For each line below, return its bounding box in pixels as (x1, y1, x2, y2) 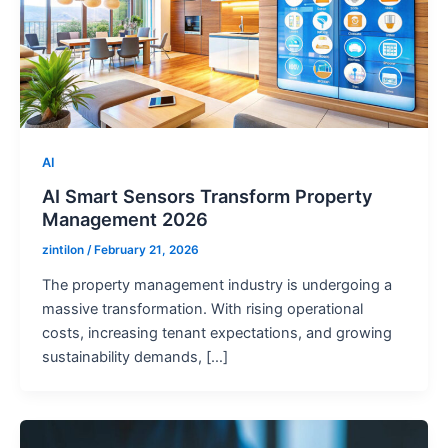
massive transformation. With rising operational (41, 300, 363, 319)
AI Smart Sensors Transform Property (41, 185, 373, 208)
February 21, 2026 (93, 243, 199, 258)
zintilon (41, 243, 87, 258)
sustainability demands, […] (41, 348, 228, 367)
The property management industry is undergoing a (41, 276, 392, 295)
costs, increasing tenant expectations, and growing (41, 324, 392, 343)
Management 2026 (41, 208, 208, 231)
